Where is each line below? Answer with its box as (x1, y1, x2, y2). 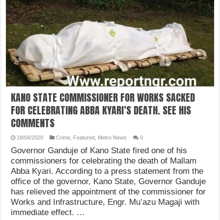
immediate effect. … (11, 208, 85, 218)
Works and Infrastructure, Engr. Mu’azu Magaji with (11, 197, 200, 207)
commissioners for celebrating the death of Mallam (11, 156, 197, 166)
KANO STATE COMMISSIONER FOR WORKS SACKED (11, 90, 195, 106)
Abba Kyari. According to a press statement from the (11, 166, 204, 176)
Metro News (98, 135, 127, 141)
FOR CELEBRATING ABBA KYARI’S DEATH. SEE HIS (11, 103, 192, 118)
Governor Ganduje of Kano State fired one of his (11, 146, 188, 156)
